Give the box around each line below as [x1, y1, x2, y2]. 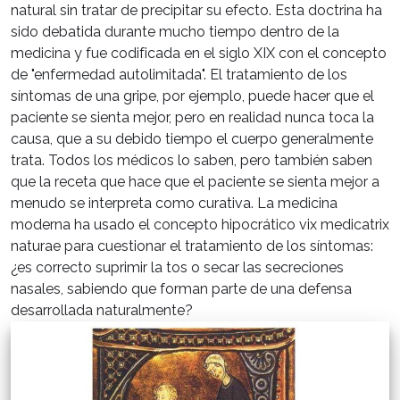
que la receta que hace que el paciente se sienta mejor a [11, 173, 379, 191]
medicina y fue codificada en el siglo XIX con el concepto [11, 45, 387, 62]
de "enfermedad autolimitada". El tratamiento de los [11, 66, 347, 84]
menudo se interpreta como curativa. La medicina [11, 195, 337, 212]
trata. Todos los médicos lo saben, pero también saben [11, 152, 372, 170]
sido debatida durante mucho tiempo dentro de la [11, 23, 339, 41]
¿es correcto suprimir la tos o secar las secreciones [11, 259, 344, 277]
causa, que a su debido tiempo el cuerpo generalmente [11, 130, 373, 148]
